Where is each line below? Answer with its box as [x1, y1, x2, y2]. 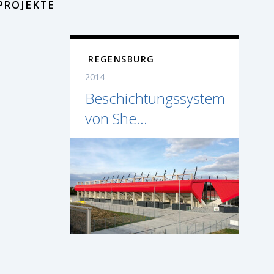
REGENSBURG [88, 53, 155, 65]
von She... [85, 108, 148, 129]
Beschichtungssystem [85, 88, 226, 109]
